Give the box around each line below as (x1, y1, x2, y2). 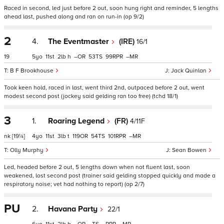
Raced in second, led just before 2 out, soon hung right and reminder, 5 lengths (4, 4, 218, 12)
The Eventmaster (48, 36, 111, 46)
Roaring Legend (48, 116, 106, 126)
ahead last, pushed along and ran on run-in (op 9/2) (4, 13, 144, 20)
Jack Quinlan (171, 67, 208, 74)
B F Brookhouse (10, 67, 55, 74)
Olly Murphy (10, 146, 45, 154)
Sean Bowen (172, 146, 208, 154)
